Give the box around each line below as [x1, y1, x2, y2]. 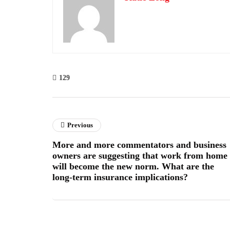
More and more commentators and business [52, 140, 226, 150]
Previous [67, 121, 93, 129]
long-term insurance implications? [52, 172, 188, 182]
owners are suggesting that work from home [52, 150, 227, 161]
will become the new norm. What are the [52, 161, 214, 171]
